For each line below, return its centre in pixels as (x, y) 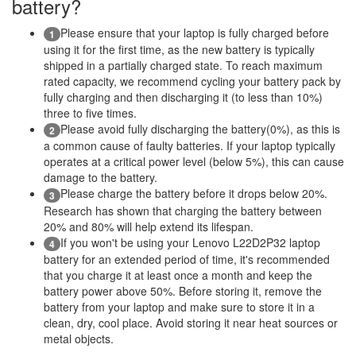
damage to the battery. (101, 178)
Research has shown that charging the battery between (183, 210)
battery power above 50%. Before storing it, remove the (183, 290)
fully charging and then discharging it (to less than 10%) (183, 97)
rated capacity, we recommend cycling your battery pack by (192, 81)
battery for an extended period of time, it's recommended (187, 259)
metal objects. (79, 338)
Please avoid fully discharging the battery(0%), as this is (200, 128)
